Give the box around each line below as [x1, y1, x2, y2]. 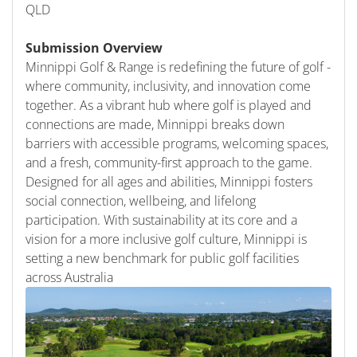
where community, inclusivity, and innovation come [25, 77, 311, 95]
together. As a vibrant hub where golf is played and [25, 96, 312, 114]
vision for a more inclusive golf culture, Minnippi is [25, 230, 307, 248]
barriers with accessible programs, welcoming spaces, [25, 135, 328, 152]
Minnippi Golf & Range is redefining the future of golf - [25, 58, 331, 76]
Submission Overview [25, 39, 163, 57]
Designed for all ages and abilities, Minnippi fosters [25, 173, 312, 190]
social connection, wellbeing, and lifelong [25, 192, 256, 210]
